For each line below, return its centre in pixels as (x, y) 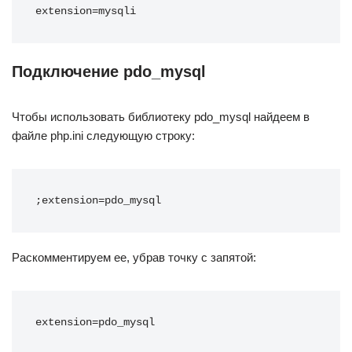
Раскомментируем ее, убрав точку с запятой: (134, 257)
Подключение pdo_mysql (109, 71)
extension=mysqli (86, 11)
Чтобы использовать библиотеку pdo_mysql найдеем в (161, 117)
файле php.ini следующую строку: (103, 136)
